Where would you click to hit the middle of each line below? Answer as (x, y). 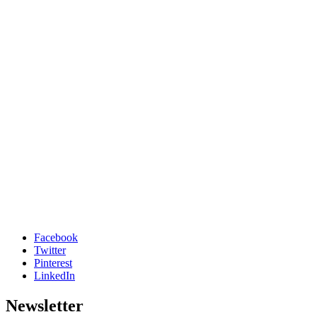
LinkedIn (54, 276)
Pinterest (53, 263)
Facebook (56, 238)
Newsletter (45, 306)
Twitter (50, 250)
